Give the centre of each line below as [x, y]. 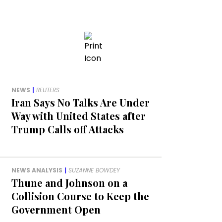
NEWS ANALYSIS [37, 170]
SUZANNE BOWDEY [94, 170]
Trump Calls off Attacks [67, 129]
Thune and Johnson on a [69, 183]
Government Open [56, 210]
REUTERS [48, 90]
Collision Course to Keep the [80, 196]
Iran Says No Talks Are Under [80, 103]
